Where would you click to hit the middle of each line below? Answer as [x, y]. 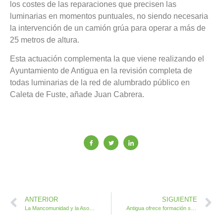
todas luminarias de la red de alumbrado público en [100, 83]
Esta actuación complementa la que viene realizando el [107, 59]
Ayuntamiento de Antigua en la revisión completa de [101, 71]
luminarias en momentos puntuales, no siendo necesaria [109, 16]
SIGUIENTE [180, 199]
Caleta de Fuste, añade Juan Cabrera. [77, 95]
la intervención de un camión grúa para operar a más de [108, 28]
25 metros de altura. [45, 40]
